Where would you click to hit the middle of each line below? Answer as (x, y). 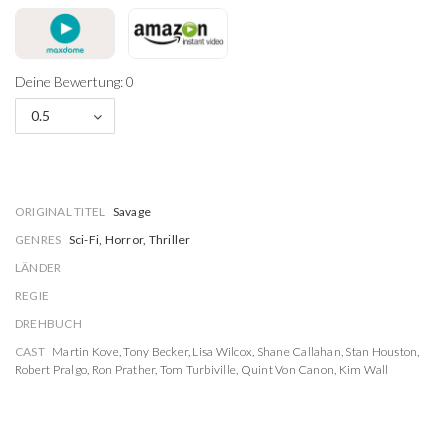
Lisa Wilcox (222, 351)
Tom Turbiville (198, 369)
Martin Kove (85, 351)
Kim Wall (363, 369)
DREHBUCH (48, 323)
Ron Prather (123, 369)
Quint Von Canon (287, 369)
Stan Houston (381, 351)
